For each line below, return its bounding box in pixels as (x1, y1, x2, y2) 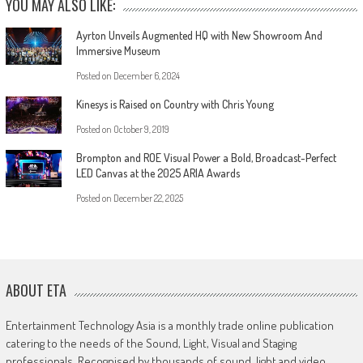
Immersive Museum (75, 43, 160, 58)
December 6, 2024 (113, 69, 180, 82)
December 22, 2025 (113, 191, 183, 204)
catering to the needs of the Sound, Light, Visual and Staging (5, 335, 297, 351)
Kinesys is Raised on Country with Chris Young (75, 96, 274, 111)
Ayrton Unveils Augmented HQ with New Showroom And (75, 28, 322, 42)
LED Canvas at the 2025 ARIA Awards (75, 165, 240, 180)
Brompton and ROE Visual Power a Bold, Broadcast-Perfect (75, 150, 336, 164)
